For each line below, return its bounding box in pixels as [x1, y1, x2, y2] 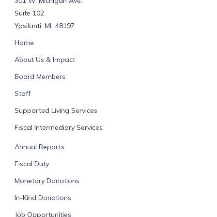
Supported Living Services [15, 106, 97, 115]
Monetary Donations [15, 176, 79, 185]
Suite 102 [15, 8, 44, 17]
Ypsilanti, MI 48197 [15, 21, 75, 30]
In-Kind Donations [15, 193, 71, 202]
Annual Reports [15, 142, 64, 151]
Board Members [15, 72, 65, 81]
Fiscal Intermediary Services [15, 123, 103, 132]
